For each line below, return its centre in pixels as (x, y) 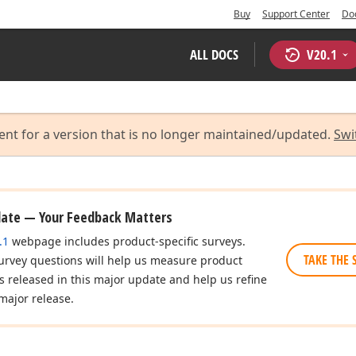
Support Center (296, 14)
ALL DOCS (214, 54)
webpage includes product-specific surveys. (127, 241)
